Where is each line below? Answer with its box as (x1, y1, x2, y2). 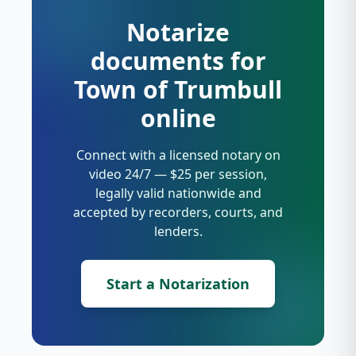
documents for (90, 44, 266, 77)
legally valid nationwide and (95, 184, 261, 202)
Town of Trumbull (74, 73, 282, 106)
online (140, 102, 216, 134)
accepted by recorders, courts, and (73, 203, 283, 221)
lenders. (153, 222, 203, 240)
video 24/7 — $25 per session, (89, 165, 267, 183)
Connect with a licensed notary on (75, 146, 281, 164)
